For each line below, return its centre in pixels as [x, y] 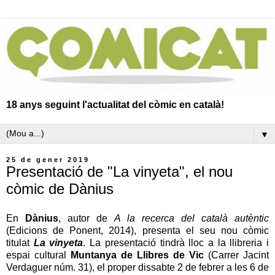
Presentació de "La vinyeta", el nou [119, 171]
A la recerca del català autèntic [192, 218]
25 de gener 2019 [48, 159]
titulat [20, 242]
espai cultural [38, 255]
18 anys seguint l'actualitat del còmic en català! [115, 104]
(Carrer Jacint [236, 255]
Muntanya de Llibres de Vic [137, 255]
